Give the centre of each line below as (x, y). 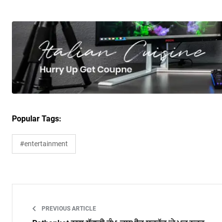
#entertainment (44, 144)
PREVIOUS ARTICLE (68, 209)
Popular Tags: (37, 119)
